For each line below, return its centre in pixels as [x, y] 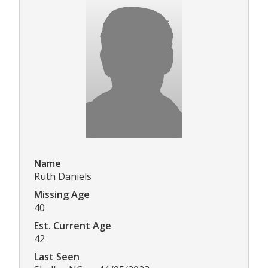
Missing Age [62, 194]
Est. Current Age [73, 225]
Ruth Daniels [63, 176]
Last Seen [57, 256]
